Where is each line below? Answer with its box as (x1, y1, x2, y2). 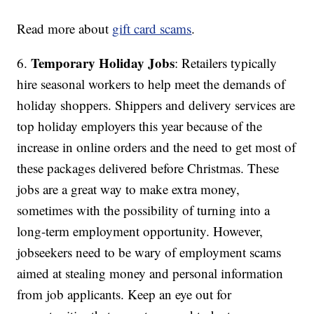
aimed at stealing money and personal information (17, 264, 284, 282)
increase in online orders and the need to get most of (17, 138, 296, 156)
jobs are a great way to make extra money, (17, 180, 240, 198)
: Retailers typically (175, 54, 278, 72)
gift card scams (112, 20, 192, 38)
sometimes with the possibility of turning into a (17, 201, 271, 219)
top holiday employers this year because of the (17, 117, 263, 135)
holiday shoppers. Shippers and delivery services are (17, 96, 296, 114)
